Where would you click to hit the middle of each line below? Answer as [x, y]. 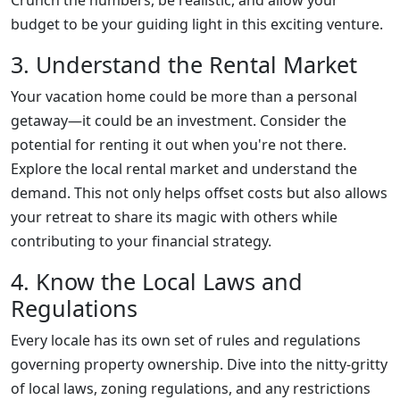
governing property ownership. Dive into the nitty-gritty [199, 364]
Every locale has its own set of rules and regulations [186, 340]
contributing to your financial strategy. [141, 241]
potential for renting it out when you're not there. [179, 145]
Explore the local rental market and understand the [184, 169]
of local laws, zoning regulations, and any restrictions [191, 388]
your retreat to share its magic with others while [174, 217]
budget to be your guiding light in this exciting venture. [197, 24]
